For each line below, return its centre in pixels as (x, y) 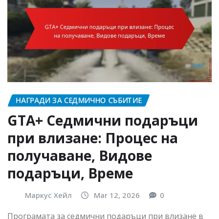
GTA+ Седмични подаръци (103, 120)
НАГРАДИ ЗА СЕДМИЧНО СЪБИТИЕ (79, 100)
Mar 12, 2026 (117, 195)
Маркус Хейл (48, 195)
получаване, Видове (80, 155)
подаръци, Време (70, 173)
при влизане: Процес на (93, 138)
